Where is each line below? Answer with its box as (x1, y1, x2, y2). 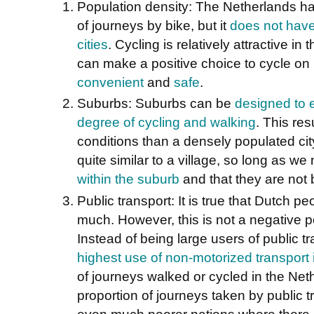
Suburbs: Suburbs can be (77, 95, 235, 111)
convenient (77, 74, 144, 90)
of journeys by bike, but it (77, 18, 230, 34)
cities (77, 36, 108, 53)
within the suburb (77, 171, 179, 187)
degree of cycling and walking (77, 114, 256, 130)
